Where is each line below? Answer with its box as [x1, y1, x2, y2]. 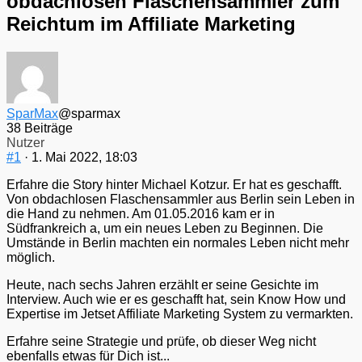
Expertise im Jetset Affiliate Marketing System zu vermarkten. [6, 307, 353, 322]
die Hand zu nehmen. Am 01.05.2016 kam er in [6, 207, 275, 221]
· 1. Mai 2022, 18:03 [21, 150, 137, 165]
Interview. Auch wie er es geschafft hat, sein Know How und [6, 293, 346, 307]
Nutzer [6, 136, 44, 150]
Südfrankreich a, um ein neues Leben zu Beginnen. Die [6, 221, 323, 236]
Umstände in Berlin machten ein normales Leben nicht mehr [6, 236, 349, 250]
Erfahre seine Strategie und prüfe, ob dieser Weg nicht [6, 335, 316, 349]
